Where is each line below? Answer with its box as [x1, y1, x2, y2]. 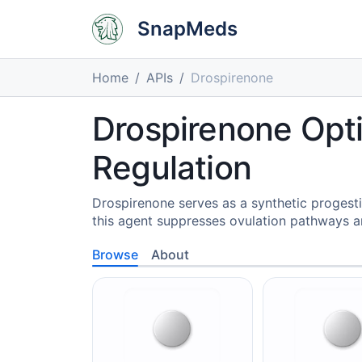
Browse [92, 246, 138, 263]
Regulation [92, 148, 251, 187]
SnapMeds [137, 17, 238, 40]
